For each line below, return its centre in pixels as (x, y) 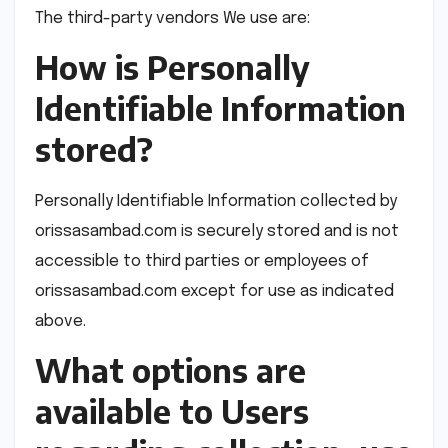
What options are (170, 370)
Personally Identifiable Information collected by (216, 202)
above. (60, 322)
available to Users (172, 411)
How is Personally (172, 66)
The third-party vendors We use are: (172, 18)
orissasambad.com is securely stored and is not (217, 232)
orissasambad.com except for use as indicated (214, 292)
